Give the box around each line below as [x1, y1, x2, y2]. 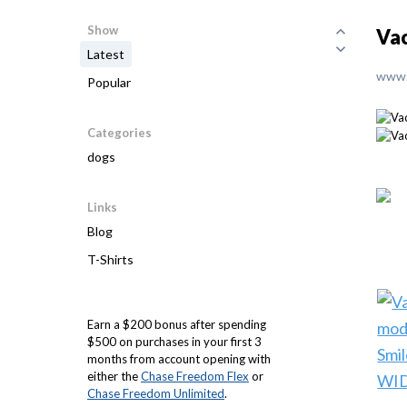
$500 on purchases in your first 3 [87, 334, 262, 349]
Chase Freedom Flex [141, 369, 249, 383]
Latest [87, 46, 124, 62]
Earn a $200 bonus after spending [87, 317, 266, 332]
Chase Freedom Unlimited [87, 386, 224, 401]
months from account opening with [87, 352, 271, 366]
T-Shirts [87, 252, 134, 267]
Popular [87, 74, 131, 90]
